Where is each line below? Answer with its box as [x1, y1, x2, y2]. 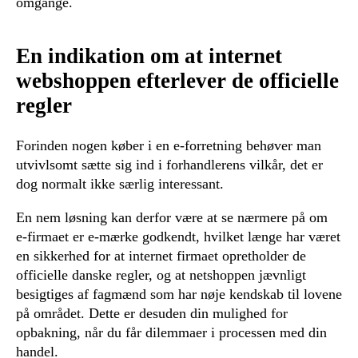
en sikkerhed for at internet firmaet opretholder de [16, 248, 306, 265]
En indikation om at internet [16, 43, 282, 68]
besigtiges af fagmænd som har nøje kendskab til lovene [16, 286, 342, 303]
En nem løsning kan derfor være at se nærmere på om [16, 209, 328, 226]
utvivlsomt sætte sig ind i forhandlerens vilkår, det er [16, 157, 323, 173]
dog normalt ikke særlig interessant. [16, 176, 224, 193]
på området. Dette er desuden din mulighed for [16, 305, 288, 322]
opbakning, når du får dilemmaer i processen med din [16, 324, 327, 341]
